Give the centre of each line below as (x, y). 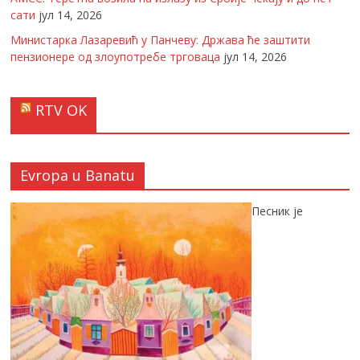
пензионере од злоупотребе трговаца (116, 57)
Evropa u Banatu (78, 176)
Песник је (278, 211)
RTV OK (61, 110)
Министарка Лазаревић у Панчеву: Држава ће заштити (161, 40)
